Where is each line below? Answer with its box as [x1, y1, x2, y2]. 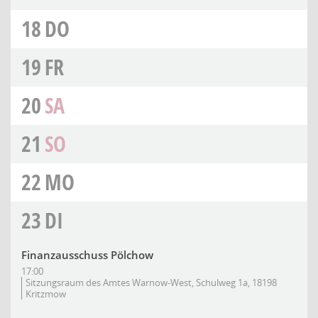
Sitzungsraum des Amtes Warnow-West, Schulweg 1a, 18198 [26, 276, 277, 289]
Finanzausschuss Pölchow [21, 248, 153, 262]
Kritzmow [26, 287, 66, 300]
